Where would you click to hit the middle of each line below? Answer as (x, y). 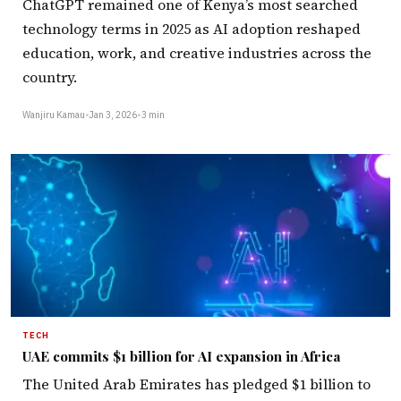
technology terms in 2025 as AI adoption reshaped (192, 29)
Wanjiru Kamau (54, 114)
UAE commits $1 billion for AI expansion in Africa (181, 355)
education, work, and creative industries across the (197, 53)
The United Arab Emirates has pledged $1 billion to (196, 384)
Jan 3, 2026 (113, 114)
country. (50, 77)
